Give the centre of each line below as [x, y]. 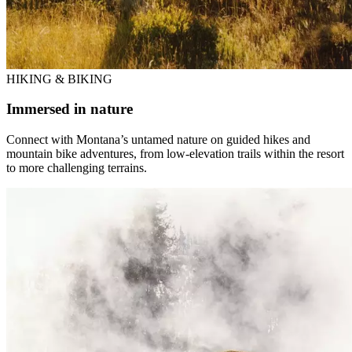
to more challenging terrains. [77, 168]
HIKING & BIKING [59, 79]
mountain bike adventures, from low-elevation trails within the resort [175, 154]
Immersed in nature [70, 109]
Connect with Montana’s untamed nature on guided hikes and [158, 140]
